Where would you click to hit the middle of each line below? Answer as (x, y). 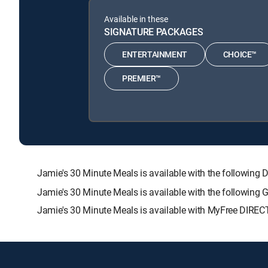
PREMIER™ (141, 78)
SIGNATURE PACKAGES (154, 31)
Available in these (136, 19)
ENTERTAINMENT (155, 54)
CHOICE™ (240, 54)
